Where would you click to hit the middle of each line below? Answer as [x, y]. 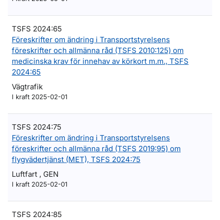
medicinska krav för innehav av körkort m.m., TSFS [100, 61]
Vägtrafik [27, 87]
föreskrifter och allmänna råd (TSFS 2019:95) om [96, 149]
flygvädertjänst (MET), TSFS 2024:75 [76, 159]
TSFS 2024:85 [37, 214]
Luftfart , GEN [35, 174]
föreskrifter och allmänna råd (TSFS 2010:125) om [98, 50]
